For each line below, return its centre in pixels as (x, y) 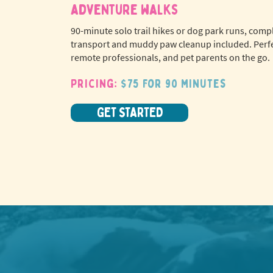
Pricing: (96, 84)
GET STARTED (129, 113)
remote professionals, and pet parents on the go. (170, 57)
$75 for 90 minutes (174, 84)
